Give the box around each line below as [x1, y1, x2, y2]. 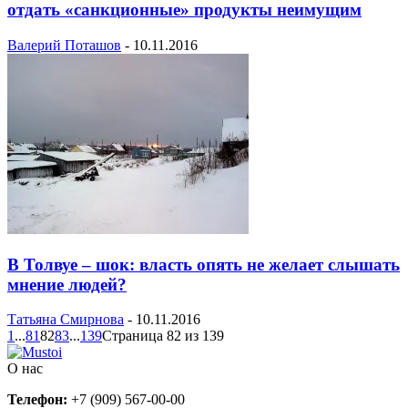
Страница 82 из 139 [102, 328, 224, 344]
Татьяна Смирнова [7, 311, 124, 328]
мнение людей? [7, 274, 127, 294]
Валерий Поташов [7, 36, 121, 53]
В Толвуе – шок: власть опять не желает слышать [7, 254, 400, 274]
